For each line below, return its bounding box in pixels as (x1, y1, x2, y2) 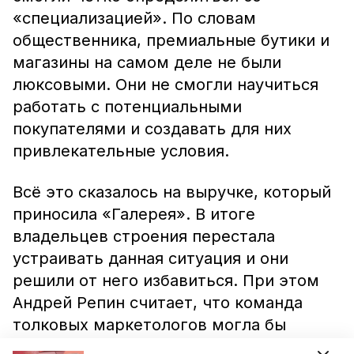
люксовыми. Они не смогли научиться (13, 75, 318, 94)
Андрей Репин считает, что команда (13, 293, 303, 312)
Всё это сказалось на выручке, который (13, 183, 331, 201)
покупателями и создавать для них (13, 119, 292, 138)
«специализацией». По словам (13, 9, 256, 28)
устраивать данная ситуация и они (13, 249, 288, 268)
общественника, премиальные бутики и (13, 31, 330, 50)
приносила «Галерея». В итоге (13, 205, 255, 224)
